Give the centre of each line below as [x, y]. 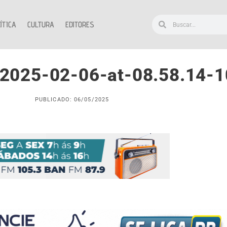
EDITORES [80, 24]
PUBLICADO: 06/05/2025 [72, 100]
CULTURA [41, 24]
